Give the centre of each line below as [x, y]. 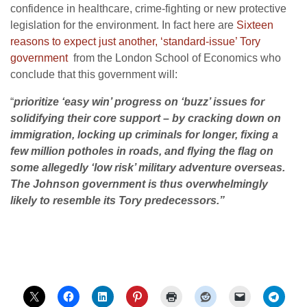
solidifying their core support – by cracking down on [146, 119]
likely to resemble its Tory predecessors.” [118, 201]
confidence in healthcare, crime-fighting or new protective [148, 9]
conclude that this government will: [94, 75]
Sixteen [255, 25]
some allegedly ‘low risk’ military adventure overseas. [148, 168]
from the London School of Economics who [174, 58]
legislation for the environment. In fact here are [123, 25]
